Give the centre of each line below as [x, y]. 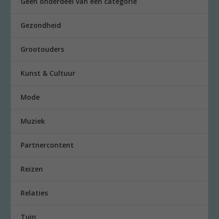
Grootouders [43, 49]
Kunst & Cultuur [48, 73]
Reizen [32, 169]
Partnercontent [47, 145]
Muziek [33, 121]
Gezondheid [41, 25]
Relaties [34, 193]
